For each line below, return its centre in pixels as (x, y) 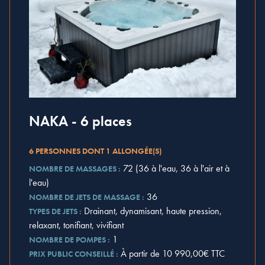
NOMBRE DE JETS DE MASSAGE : (87, 197)
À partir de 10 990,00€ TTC (173, 253)
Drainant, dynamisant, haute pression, (153, 211)
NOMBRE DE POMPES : (70, 239)
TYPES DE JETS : (55, 211)
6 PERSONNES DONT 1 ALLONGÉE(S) (95, 151)
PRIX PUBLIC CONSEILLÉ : (74, 253)
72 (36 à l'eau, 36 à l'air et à (176, 168)
